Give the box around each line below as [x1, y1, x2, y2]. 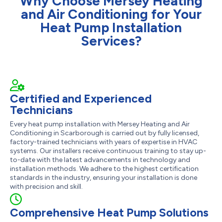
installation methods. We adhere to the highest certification [10, 164, 199, 173]
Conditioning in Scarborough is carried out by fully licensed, [10, 128, 199, 137]
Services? [80, 32, 142, 49]
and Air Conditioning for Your [20, 5, 202, 22]
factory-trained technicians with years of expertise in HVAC [10, 137, 197, 146]
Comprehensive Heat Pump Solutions [10, 205, 209, 220]
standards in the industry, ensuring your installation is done [10, 173, 197, 182]
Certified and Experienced [10, 91, 152, 106]
